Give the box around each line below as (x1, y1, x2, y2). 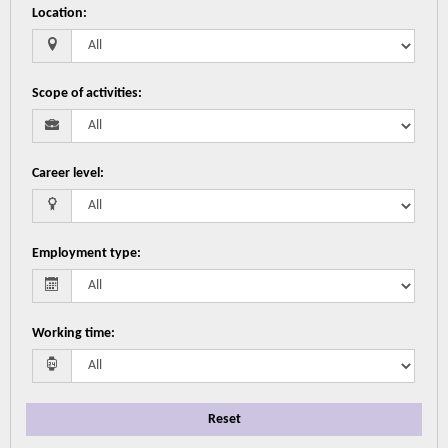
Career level (32, 166, 101, 181)
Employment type (32, 246, 138, 261)
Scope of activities (32, 86, 139, 101)
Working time (32, 326, 112, 341)
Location (32, 6, 84, 21)
